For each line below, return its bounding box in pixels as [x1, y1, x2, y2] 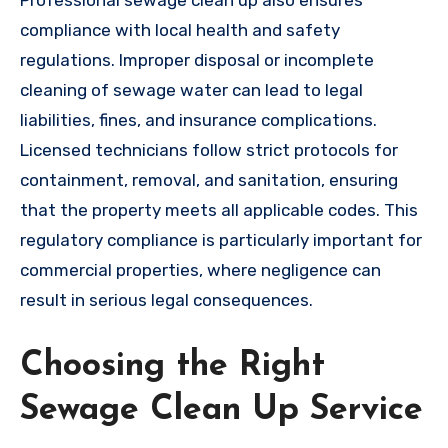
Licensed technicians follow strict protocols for [20, 139, 398, 160]
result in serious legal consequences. [20, 289, 313, 310]
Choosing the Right [20, 348, 325, 384]
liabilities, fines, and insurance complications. [20, 109, 377, 130]
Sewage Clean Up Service [20, 392, 423, 428]
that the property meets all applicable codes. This [20, 199, 418, 220]
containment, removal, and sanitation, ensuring [20, 169, 398, 190]
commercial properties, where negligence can [20, 259, 381, 280]
